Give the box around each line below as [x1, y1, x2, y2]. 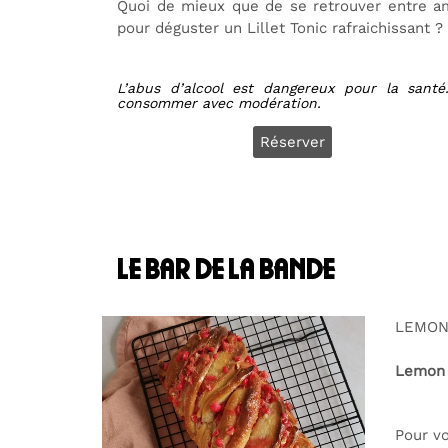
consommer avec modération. [117, 95, 321, 111]
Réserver [259, 133, 325, 151]
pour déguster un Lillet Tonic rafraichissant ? [117, 19, 443, 37]
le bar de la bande [117, 254, 335, 284]
